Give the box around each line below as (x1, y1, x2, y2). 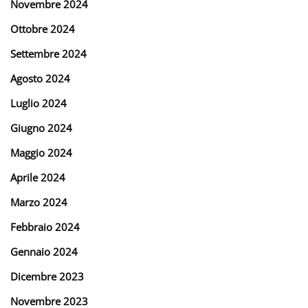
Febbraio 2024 (10, 219, 80, 234)
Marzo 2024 (10, 195, 67, 209)
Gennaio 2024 (10, 244, 78, 258)
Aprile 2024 (10, 170, 65, 184)
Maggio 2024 (10, 145, 72, 159)
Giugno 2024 (10, 120, 72, 135)
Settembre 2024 (10, 46, 87, 60)
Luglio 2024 (10, 96, 67, 110)
